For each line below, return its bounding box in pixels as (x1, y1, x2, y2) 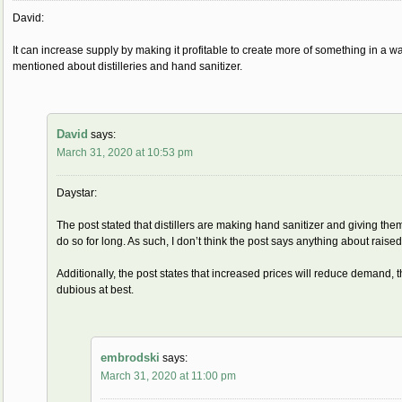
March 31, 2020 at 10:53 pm (57, 146, 193, 160)
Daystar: (57, 187, 97, 200)
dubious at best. (57, 284, 134, 297)
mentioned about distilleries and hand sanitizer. (13, 60, 242, 74)
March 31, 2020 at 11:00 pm (100, 370, 236, 383)
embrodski (100, 351, 160, 365)
